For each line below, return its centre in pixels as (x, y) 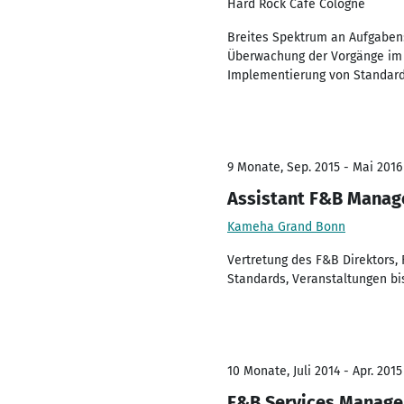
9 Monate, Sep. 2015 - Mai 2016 (315, 167)
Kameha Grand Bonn (286, 227)
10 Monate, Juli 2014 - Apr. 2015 (315, 371)
